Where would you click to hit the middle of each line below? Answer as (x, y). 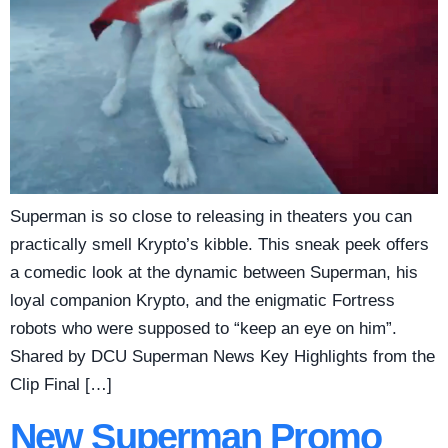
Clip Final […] (61, 385)
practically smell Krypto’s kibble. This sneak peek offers (219, 245)
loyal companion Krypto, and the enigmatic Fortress (202, 301)
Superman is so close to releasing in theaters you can (211, 217)
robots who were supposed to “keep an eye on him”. (203, 329)
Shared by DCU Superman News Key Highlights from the (222, 357)
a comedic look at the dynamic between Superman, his (214, 273)
